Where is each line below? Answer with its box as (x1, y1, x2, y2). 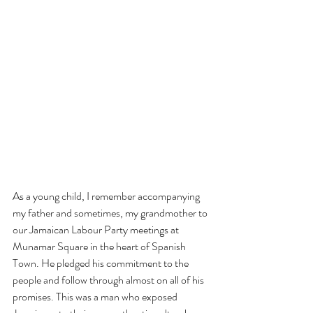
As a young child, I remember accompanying (13, 188, 202, 205)
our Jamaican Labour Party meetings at (13, 221, 181, 238)
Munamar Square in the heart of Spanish (13, 238, 188, 255)
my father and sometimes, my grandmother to (13, 205, 210, 221)
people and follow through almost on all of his (13, 272, 206, 289)
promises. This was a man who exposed (13, 289, 180, 305)
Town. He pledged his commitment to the (13, 255, 191, 272)
